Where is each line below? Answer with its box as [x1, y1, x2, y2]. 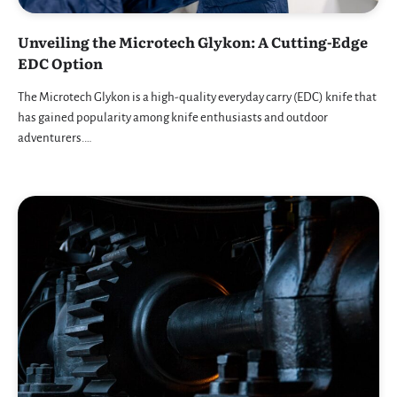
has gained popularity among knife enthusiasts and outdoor [18, 111, 328, 125]
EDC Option [18, 52, 103, 74]
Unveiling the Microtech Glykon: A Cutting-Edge [18, 31, 368, 53]
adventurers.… [18, 131, 92, 145]
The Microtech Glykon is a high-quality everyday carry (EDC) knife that [18, 90, 377, 105]
